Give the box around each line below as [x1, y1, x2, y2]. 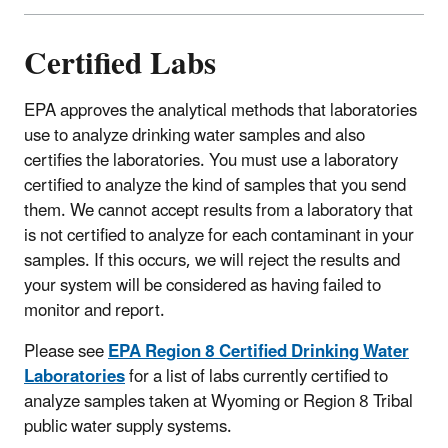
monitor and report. [24, 293, 165, 330]
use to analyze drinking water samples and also [24, 118, 365, 155]
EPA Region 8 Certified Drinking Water [108, 334, 409, 371]
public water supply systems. [24, 409, 232, 446]
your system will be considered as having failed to [24, 268, 381, 305]
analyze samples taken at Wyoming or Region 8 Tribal [24, 384, 413, 421]
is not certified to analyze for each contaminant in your [24, 218, 414, 255]
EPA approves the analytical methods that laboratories [24, 93, 417, 130]
